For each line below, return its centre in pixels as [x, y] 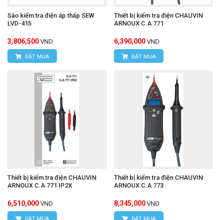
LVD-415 [19, 23]
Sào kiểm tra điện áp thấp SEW [51, 15]
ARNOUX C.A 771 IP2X [40, 186]
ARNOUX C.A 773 [138, 186]
